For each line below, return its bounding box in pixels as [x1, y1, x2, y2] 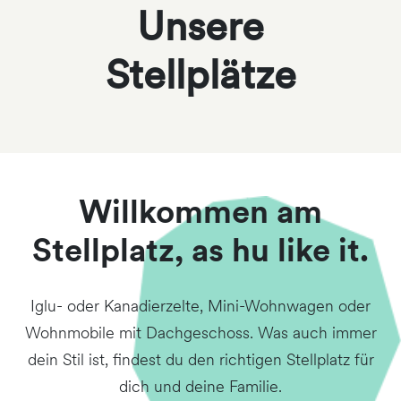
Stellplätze [105, 58, 296, 98]
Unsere [137, 10, 264, 50]
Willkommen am [79, 199, 322, 231]
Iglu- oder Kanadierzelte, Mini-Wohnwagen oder [30, 299, 371, 316]
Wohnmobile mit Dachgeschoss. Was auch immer [24, 326, 377, 343]
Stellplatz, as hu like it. [32, 237, 369, 269]
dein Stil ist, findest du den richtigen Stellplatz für [27, 353, 374, 370]
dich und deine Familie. [119, 380, 282, 397]
